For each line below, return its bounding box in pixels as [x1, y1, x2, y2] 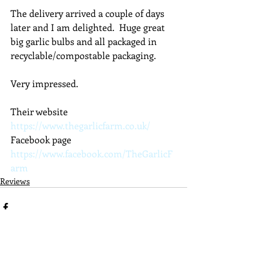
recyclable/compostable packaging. [11, 49, 156, 61]
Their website [11, 105, 70, 118]
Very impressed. [11, 77, 78, 89]
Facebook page [11, 133, 74, 146]
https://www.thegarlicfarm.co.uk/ [11, 119, 150, 132]
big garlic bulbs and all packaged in [11, 35, 159, 47]
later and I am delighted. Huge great [11, 21, 167, 33]
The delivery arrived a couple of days [11, 7, 167, 19]
